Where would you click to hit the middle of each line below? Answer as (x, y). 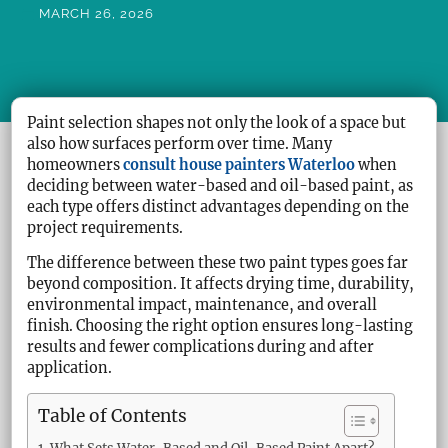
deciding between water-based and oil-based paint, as (220, 185)
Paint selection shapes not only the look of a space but (217, 122)
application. (70, 368)
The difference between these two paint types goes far (218, 263)
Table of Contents (113, 416)
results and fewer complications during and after (201, 347)
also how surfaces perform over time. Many (180, 143)
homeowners (75, 164)
